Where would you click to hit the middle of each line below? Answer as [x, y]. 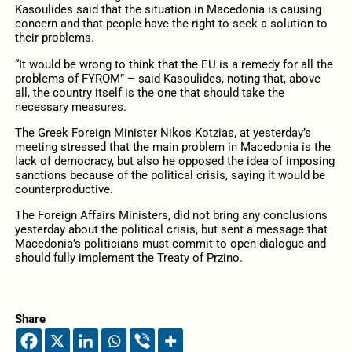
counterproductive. [64, 189]
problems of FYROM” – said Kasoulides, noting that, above [167, 78]
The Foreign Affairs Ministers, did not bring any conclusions [171, 215]
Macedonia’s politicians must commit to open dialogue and [170, 243]
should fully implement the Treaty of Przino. [128, 257]
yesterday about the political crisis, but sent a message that [171, 229]
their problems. [54, 38]
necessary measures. [70, 106]
